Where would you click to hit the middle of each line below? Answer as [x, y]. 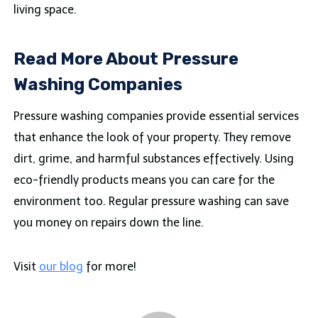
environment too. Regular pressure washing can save [151, 202]
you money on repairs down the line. [108, 223]
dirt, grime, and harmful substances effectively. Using [153, 159]
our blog [61, 267]
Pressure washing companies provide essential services [156, 116]
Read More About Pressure [126, 59]
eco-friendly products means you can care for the [144, 180]
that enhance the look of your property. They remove [152, 138]
